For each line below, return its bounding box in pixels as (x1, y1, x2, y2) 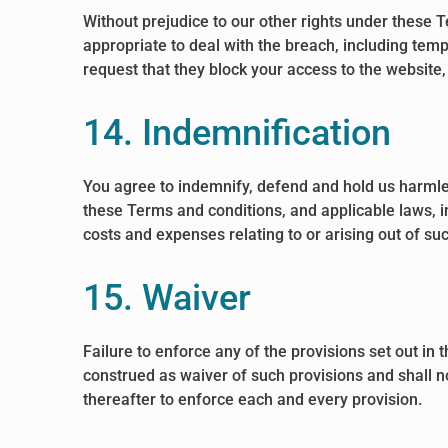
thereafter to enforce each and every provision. (83, 390, 423, 409)
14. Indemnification (83, 112, 392, 154)
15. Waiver (83, 277, 252, 319)
